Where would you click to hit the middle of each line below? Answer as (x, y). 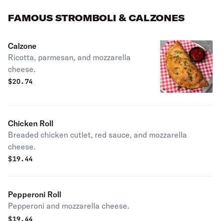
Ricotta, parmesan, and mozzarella (69, 57)
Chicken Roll (31, 123)
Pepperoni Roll (35, 194)
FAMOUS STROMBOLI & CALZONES (96, 18)
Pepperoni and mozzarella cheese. (69, 206)
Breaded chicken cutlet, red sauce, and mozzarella (97, 135)
